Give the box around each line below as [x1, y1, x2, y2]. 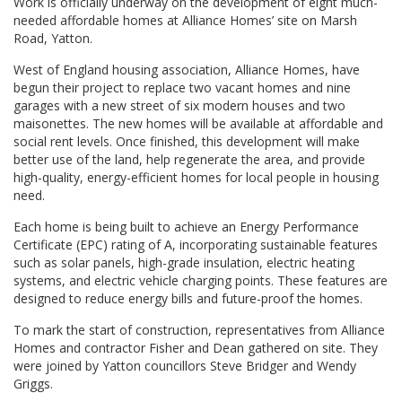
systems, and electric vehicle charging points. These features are [13, 272, 388, 289]
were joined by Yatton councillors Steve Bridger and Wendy [13, 357, 356, 374]
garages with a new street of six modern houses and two [13, 97, 345, 114]
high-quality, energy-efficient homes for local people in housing [13, 169, 379, 186]
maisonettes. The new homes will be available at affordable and [13, 115, 383, 132]
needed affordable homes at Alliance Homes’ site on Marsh [13, 12, 357, 29]
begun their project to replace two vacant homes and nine [13, 79, 351, 96]
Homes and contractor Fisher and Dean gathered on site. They [13, 339, 378, 356]
